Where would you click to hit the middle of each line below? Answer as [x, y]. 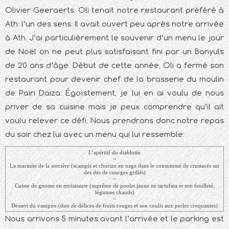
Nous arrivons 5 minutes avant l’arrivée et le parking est [114, 219]
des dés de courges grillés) [114, 173]
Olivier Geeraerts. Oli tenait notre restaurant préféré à [114, 10]
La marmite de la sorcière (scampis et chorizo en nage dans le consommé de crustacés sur [114, 166]
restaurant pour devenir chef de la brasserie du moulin [114, 79]
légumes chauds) [114, 192]
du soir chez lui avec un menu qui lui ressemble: [95, 134]
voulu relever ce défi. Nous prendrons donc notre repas [114, 121]
